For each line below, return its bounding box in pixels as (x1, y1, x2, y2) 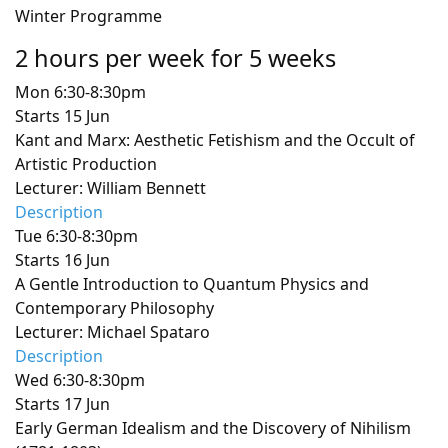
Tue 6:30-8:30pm (15, 225, 138, 247)
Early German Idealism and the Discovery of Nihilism (15, 417, 411, 439)
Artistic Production (15, 153, 157, 175)
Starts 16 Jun (15, 249, 110, 271)
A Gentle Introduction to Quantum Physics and (15, 273, 369, 295)
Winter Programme (15, 5, 162, 27)
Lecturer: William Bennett (15, 177, 206, 199)
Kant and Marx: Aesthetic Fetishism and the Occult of (15, 129, 415, 151)
